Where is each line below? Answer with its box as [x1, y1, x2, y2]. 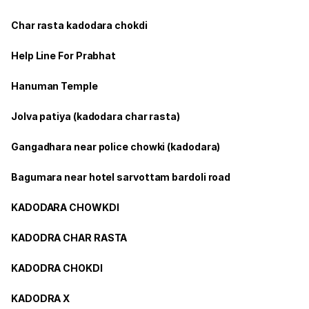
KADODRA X [11, 292, 70, 304]
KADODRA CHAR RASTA [11, 231, 128, 243]
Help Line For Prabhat [11, 49, 117, 61]
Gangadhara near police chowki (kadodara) [11, 140, 221, 152]
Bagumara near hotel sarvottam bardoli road [11, 170, 231, 183]
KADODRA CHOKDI [11, 261, 103, 274]
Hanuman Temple [11, 79, 98, 92]
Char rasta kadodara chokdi [11, 19, 148, 31]
